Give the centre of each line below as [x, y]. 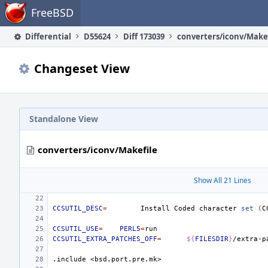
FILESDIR [212, 239]
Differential [47, 36]
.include [69, 259]
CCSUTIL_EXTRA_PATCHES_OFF [105, 239]
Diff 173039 [144, 36]
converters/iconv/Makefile [98, 150]
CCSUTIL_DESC [78, 208]
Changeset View [82, 68]
